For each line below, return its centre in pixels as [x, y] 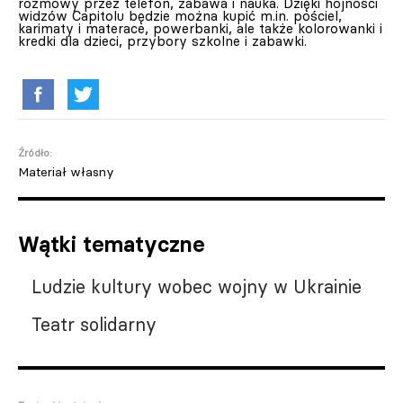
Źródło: [35, 153]
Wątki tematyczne [112, 244]
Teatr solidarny [94, 324]
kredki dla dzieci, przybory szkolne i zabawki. [162, 41]
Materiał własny [66, 172]
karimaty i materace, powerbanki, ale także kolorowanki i [200, 28]
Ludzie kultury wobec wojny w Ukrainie [197, 287]
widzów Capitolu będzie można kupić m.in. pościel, [180, 16]
